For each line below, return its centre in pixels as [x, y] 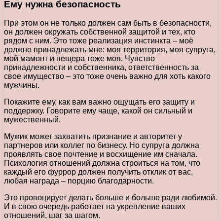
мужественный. [32, 120]
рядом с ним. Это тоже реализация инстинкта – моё [99, 41]
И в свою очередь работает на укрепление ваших [95, 207]
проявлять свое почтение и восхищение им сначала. [101, 154]
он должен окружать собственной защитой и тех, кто [100, 32]
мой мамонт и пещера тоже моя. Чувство [79, 59]
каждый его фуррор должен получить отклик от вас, [98, 172]
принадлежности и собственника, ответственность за [101, 68]
